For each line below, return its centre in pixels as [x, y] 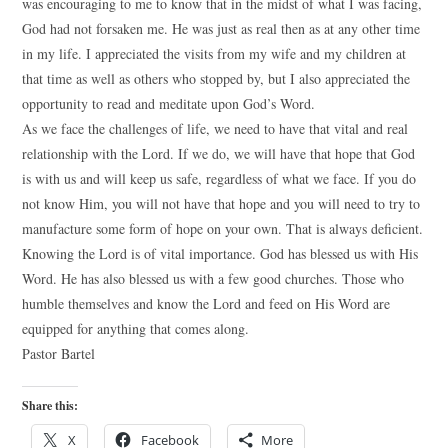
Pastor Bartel [59, 353]
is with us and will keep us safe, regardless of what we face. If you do [219, 178]
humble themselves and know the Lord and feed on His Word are [206, 303]
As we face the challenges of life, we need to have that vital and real [215, 128]
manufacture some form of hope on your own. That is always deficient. [223, 228]
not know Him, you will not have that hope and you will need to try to [221, 203]
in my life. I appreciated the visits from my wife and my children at [214, 53]
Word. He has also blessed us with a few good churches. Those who [213, 278]
